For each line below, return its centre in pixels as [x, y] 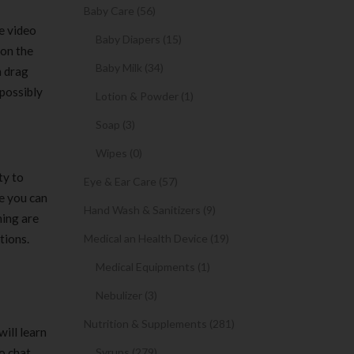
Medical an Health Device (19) [156, 238]
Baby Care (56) [120, 11]
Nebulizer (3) [126, 295]
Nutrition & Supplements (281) [159, 324]
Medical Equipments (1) [153, 267]
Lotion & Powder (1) [145, 96]
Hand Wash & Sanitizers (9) [150, 210]
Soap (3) [115, 124]
